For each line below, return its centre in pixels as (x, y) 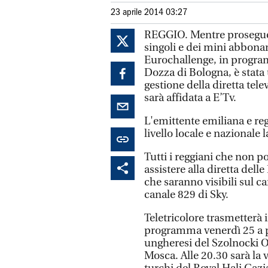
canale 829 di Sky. (186, 195)
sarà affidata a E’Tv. (190, 98)
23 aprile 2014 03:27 (149, 13)
